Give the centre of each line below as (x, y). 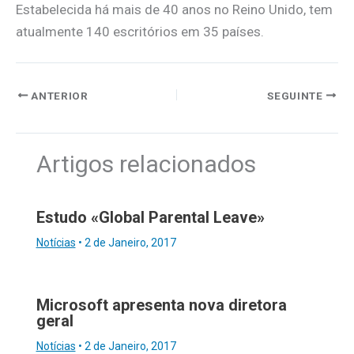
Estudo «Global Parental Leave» (150, 217)
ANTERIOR (58, 95)
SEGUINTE (297, 95)
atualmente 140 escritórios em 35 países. (140, 31)
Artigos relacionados (146, 164)
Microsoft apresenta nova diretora (161, 305)
